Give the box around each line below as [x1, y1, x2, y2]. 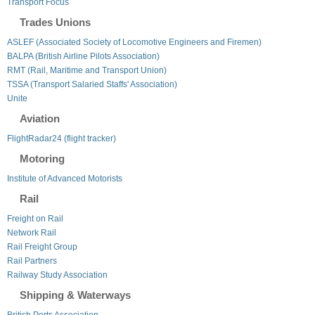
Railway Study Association [7, 269, 108, 280]
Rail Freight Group [7, 241, 77, 252]
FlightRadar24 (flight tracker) [7, 133, 116, 143]
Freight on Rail [7, 213, 63, 224]
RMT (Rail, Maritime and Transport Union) [7, 65, 167, 75]
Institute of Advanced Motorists [7, 173, 122, 184]
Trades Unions [20, 15, 91, 28]
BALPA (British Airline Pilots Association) [7, 51, 160, 61]
